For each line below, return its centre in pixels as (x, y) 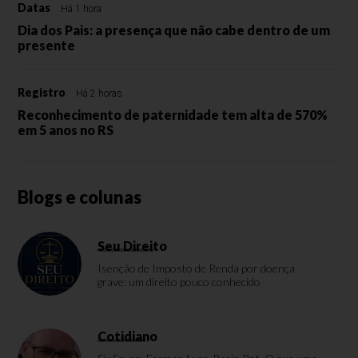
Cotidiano (128, 336)
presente (47, 45)
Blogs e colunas (80, 197)
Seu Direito (133, 246)
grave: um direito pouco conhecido (179, 282)
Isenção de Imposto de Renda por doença (197, 268)
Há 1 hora (82, 9)
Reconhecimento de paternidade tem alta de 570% (173, 115)
